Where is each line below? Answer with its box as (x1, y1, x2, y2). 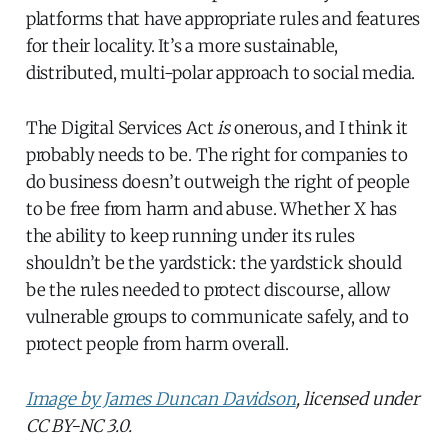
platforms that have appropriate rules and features (25, 7, 421, 30)
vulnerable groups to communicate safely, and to (25, 305, 409, 328)
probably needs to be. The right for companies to (25, 143, 408, 166)
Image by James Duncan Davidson (25, 387, 296, 410)
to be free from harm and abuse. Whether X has (25, 197, 398, 220)
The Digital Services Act (25, 116, 218, 139)
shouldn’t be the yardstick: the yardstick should (25, 251, 402, 274)
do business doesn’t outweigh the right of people (25, 170, 410, 193)
